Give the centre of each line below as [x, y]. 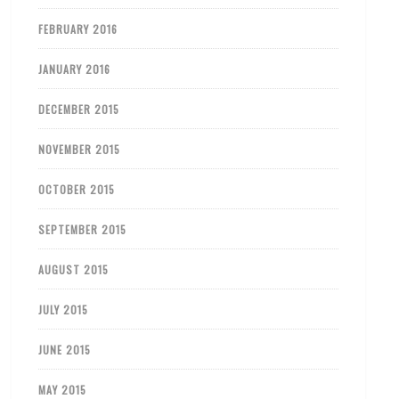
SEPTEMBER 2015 [83, 229]
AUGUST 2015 [74, 269]
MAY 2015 [63, 389]
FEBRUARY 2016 [78, 28]
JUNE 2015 [65, 349]
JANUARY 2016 [75, 69]
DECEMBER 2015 [79, 109]
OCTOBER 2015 [77, 189]
